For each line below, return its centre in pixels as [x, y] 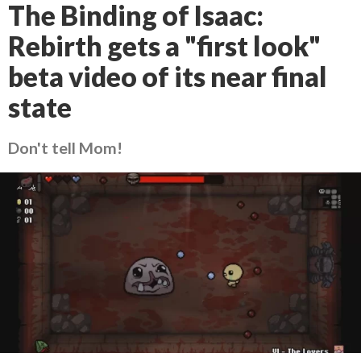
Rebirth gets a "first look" [164, 46]
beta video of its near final [168, 77]
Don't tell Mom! [65, 147]
